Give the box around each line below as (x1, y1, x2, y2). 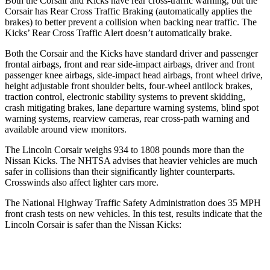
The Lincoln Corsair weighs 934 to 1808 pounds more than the (5, 144, 244, 155)
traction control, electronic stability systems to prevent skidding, (5, 91, 245, 102)
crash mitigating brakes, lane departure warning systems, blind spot (5, 102, 259, 113)
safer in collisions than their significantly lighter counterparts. (5, 166, 235, 177)
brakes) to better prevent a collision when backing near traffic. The (5, 16, 257, 27)
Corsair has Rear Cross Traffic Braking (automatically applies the (5, 5, 252, 16)
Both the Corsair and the (5, 48, 100, 58)
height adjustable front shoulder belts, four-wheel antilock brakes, (5, 80, 253, 91)
